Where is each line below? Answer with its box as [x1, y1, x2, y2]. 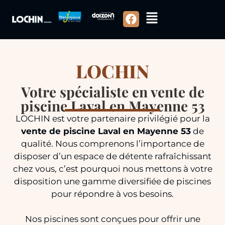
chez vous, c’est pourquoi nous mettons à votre [13, 163, 212, 174]
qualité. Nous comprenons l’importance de [21, 138, 204, 149]
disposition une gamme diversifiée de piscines [14, 176, 211, 186]
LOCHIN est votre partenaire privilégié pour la [15, 113, 210, 124]
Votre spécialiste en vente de [21, 82, 204, 101]
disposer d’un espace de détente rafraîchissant [14, 151, 211, 161]
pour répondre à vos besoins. [51, 188, 174, 199]
